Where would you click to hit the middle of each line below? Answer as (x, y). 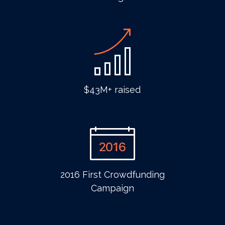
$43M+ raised (113, 90)
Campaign (112, 188)
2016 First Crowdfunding (112, 175)
